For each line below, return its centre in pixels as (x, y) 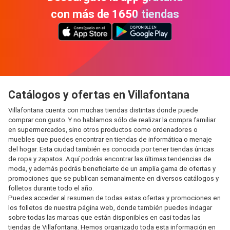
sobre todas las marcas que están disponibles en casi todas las (104, 217)
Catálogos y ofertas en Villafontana (99, 95)
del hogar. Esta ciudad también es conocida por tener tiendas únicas (111, 149)
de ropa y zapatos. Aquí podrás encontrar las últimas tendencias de (110, 159)
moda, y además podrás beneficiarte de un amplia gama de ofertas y (112, 169)
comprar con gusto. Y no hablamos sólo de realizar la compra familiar (112, 120)
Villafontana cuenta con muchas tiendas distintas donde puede (103, 110)
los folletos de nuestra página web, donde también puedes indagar (110, 208)
